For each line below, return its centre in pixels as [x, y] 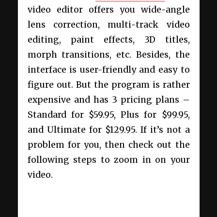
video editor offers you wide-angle [108, 10]
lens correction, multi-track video [108, 25]
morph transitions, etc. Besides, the [108, 55]
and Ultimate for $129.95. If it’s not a [108, 130]
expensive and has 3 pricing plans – [108, 100]
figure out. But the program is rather [108, 85]
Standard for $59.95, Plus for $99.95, [108, 115]
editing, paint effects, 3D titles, [108, 40]
